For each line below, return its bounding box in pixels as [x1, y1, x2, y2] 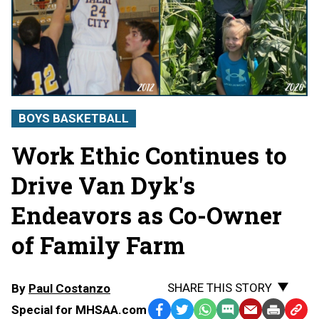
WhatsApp [195, 303, 250, 318]
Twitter [172, 303, 211, 318]
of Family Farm [11, 229, 185, 261]
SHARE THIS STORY [167, 280, 272, 295]
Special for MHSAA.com [11, 302, 147, 317]
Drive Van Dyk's [11, 169, 195, 201]
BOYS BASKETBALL [19, 110, 129, 125]
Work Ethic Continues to [11, 139, 287, 171]
